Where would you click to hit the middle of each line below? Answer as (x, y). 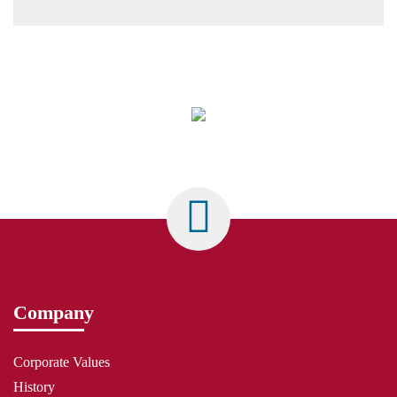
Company (54, 312)
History (34, 387)
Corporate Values (62, 362)
